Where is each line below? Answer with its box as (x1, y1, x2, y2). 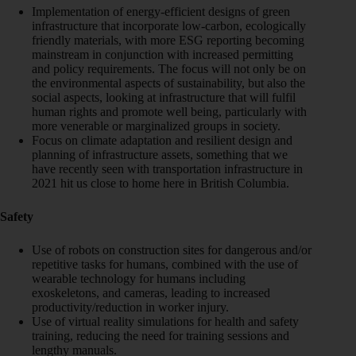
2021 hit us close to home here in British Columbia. (32, 176, 289, 190)
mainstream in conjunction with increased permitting (32, 47, 293, 61)
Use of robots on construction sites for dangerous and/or (32, 242, 311, 257)
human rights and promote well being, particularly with (32, 104, 307, 118)
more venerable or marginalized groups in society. (32, 118, 281, 133)
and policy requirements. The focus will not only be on (32, 61, 306, 75)
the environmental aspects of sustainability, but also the (32, 75, 305, 90)
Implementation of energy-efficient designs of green (32, 4, 290, 18)
